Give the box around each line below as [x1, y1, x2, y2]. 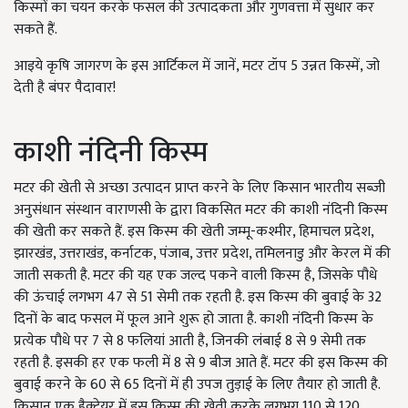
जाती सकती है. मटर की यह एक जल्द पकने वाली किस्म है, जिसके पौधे [14, 263, 377, 289]
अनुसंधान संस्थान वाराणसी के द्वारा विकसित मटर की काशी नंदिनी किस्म [14, 198, 388, 223]
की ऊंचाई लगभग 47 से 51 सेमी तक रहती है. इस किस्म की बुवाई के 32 [14, 285, 382, 311]
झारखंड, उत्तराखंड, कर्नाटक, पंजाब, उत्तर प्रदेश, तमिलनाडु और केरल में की [14, 241, 391, 267]
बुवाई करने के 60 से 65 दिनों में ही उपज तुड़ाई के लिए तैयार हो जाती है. [14, 372, 380, 398]
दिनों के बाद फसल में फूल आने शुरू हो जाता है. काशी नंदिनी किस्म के [14, 307, 373, 332]
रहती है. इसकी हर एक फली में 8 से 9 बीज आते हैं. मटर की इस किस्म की [14, 351, 388, 376]
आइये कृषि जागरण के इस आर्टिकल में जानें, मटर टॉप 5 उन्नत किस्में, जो [14, 54, 380, 79]
